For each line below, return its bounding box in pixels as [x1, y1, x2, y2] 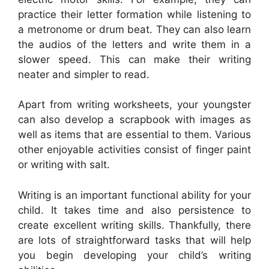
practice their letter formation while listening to [18, 8, 251, 20]
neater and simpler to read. [18, 68, 150, 80]
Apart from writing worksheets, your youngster [18, 98, 251, 111]
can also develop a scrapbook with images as [18, 113, 251, 126]
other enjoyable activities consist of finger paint [18, 144, 251, 156]
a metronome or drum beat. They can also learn [18, 23, 251, 35]
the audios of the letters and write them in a [18, 38, 251, 50]
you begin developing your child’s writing [18, 249, 251, 261]
